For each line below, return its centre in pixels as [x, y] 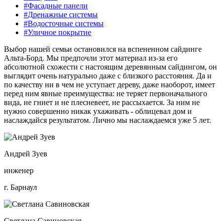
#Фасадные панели [56, 5]
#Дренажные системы [61, 14]
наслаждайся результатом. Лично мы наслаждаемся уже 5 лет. [108, 120]
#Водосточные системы [64, 23]
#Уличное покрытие [57, 32]
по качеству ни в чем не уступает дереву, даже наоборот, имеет [110, 84]
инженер [19, 170]
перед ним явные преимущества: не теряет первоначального [106, 93]
